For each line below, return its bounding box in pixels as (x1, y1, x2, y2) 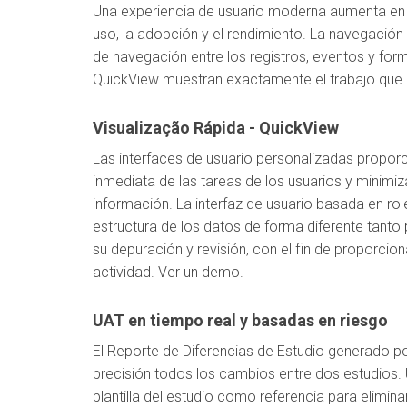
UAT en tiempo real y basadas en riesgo (93, 311, 388, 330)
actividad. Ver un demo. (93, 263, 243, 281)
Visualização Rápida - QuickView (93, 118, 339, 137)
